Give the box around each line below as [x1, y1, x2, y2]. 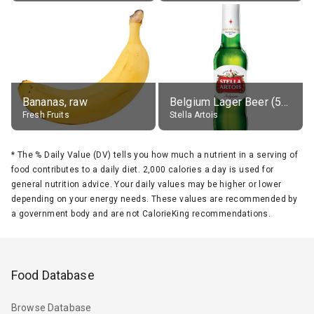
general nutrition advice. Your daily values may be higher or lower [11, 179, 282, 189]
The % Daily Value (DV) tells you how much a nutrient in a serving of [17, 149, 299, 160]
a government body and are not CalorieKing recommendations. [11, 208, 271, 219]
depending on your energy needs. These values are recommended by [11, 193, 298, 204]
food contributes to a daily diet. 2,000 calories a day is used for [11, 164, 274, 175]
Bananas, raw [22, 95, 88, 109]
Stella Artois [170, 109, 218, 120]
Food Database [11, 267, 95, 282]
